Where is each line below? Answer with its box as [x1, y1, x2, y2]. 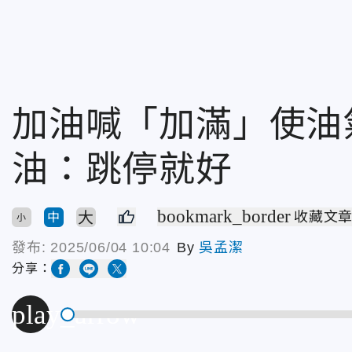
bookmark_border [157, 207, 291, 226]
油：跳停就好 [12, 148, 233, 189]
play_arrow [12, 299, 140, 330]
